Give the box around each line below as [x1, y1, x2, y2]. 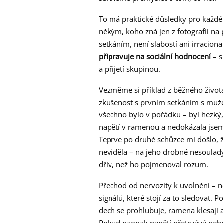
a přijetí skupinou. [99, 64, 160, 74]
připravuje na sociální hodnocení [99, 51, 211, 62]
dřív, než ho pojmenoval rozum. [99, 159, 208, 170]
